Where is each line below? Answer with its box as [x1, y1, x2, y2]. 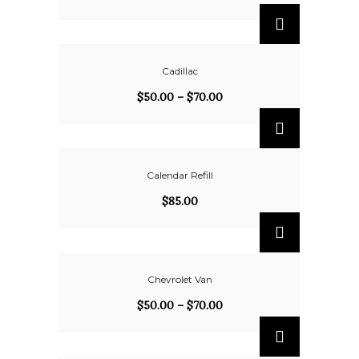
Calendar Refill [146, 169, 213, 181]
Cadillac [161, 65, 198, 77]
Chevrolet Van [147, 273, 212, 285]
